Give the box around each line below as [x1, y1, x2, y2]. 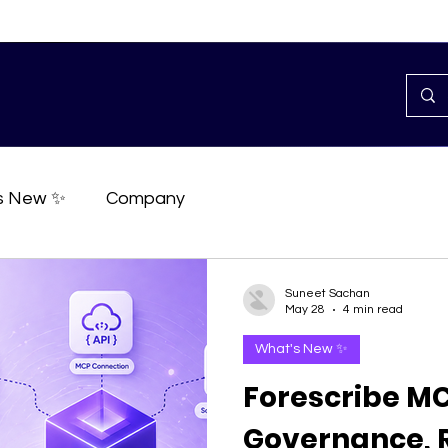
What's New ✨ [255, 342, 348, 356]
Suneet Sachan [285, 287, 370, 300]
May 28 [285, 303, 325, 316]
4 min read [343, 303, 403, 316]
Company [106, 188, 185, 208]
